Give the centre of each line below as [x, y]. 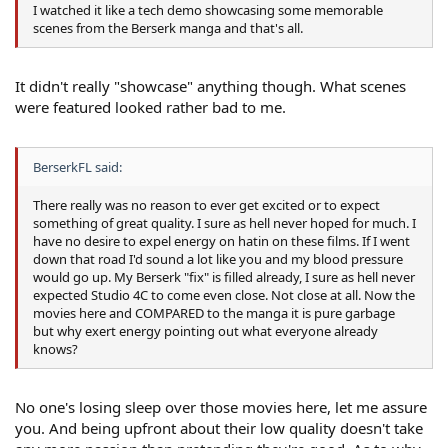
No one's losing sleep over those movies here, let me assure [221, 407]
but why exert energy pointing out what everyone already [205, 330]
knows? [55, 348]
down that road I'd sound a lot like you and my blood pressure [218, 258]
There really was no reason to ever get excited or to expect [206, 204]
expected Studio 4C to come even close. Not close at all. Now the [224, 294]
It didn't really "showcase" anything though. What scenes [210, 86]
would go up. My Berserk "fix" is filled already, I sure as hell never [224, 276]
